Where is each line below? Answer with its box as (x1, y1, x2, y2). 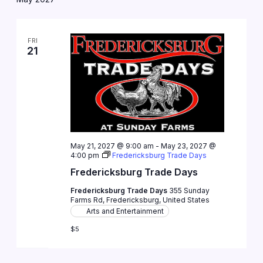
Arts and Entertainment (86, 207, 164, 216)
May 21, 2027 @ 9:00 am (70, 141, 154, 151)
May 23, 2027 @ (160, 141, 216, 151)
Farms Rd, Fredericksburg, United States (70, 195, 210, 205)
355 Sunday (168, 186, 210, 195)
